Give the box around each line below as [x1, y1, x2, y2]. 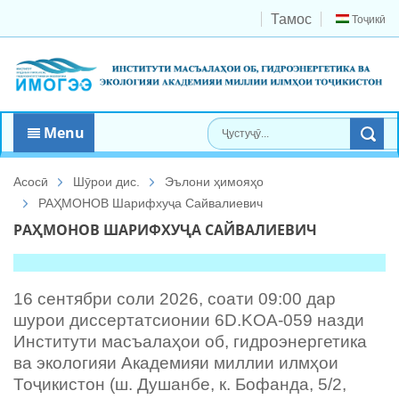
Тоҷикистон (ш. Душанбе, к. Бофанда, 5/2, [13, 375, 346, 395]
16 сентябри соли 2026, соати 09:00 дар [13, 289, 336, 309]
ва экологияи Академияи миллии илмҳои [13, 354, 338, 373]
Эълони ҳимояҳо [165, 175, 264, 190]
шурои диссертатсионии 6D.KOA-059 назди [13, 311, 364, 330]
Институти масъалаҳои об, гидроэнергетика [13, 332, 367, 352]
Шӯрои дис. [73, 175, 140, 190]
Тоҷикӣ [349, 13, 386, 26]
